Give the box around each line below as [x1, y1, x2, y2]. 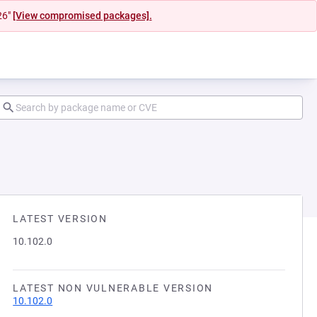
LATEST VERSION [13, 213, 108, 224]
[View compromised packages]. [12, 10, 152, 21]
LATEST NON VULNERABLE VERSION [13, 282, 213, 294]
